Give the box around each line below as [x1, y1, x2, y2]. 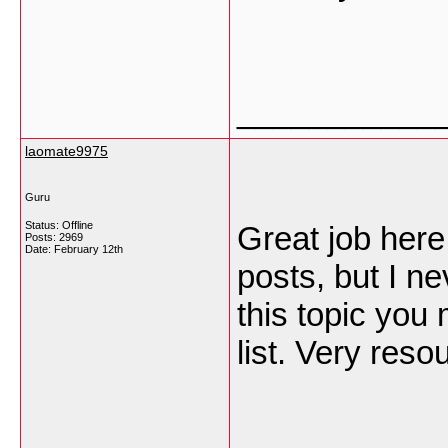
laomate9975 [25, 143, 108, 159]
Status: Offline [25, 219, 93, 231]
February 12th [54, 243, 123, 255]
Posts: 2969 [25, 231, 83, 243]
